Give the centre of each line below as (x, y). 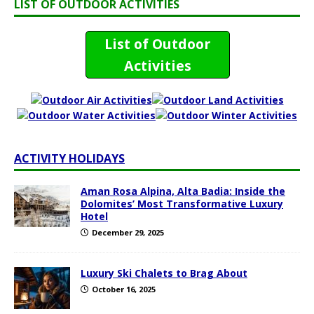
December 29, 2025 (128, 233)
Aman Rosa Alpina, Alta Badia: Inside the (183, 191)
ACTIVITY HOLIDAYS (69, 159)
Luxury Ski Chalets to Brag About (164, 273)
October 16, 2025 (124, 289)
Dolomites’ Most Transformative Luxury (182, 204)
